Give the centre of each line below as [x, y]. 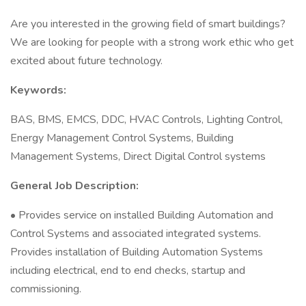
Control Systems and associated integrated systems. [136, 234]
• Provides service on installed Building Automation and [142, 215]
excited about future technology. [86, 61]
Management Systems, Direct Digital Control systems [138, 156]
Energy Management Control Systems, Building [122, 138]
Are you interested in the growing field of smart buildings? [148, 24]
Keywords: [38, 90]
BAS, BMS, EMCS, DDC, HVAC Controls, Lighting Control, [147, 120]
